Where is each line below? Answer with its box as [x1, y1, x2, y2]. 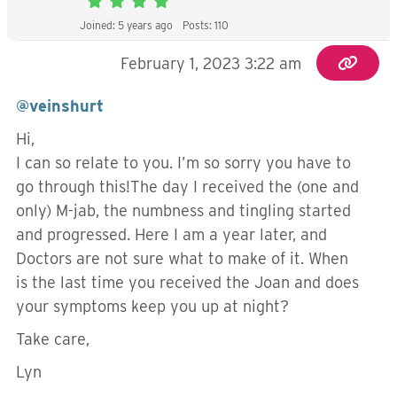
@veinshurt [16, 97, 104, 115]
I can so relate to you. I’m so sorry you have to [16, 153, 351, 172]
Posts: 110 [183, 19, 229, 32]
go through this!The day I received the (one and [16, 177, 359, 196]
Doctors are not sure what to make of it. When [16, 249, 348, 268]
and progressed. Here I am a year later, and [16, 225, 327, 244]
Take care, [16, 330, 90, 348]
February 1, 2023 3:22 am [121, 54, 302, 73]
